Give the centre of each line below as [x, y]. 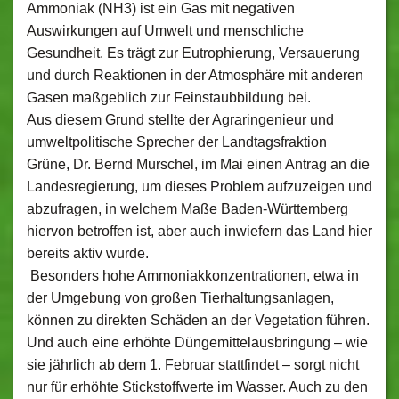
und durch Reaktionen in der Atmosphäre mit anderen [195, 75]
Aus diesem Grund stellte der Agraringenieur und [180, 120]
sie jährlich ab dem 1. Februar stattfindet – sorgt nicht [193, 365]
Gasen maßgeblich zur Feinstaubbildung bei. [169, 98]
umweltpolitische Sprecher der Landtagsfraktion [177, 142]
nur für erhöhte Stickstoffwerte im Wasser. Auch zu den [197, 387]
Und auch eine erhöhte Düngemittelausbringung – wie [197, 342]
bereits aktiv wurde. [88, 253]
